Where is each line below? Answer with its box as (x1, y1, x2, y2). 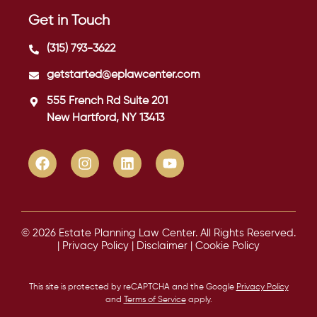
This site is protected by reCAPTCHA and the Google (28, 282, 236, 292)
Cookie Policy (195, 240, 260, 251)
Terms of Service (123, 295, 186, 304)
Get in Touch (28, 13, 110, 28)
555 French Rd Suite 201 (47, 95, 168, 107)
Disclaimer (137, 240, 188, 251)
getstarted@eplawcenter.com (47, 69, 200, 81)
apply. (185, 295, 212, 304)
